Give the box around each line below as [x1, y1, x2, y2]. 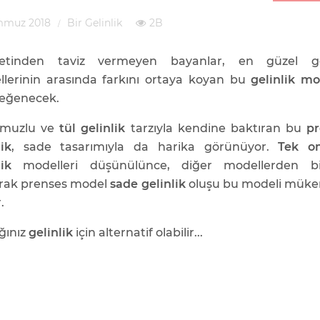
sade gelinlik [110, 177, 186, 191]
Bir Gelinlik [67, 16, 122, 29]
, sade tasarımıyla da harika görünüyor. [11, 140, 279, 154]
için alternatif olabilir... [73, 226, 203, 239]
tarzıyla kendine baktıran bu [125, 121, 307, 135]
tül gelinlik [59, 121, 126, 135]
